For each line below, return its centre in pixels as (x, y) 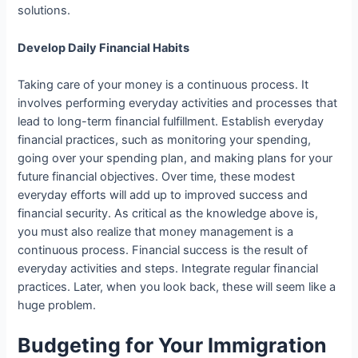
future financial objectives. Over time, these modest (157, 176)
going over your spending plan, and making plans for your (175, 158)
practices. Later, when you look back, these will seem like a (177, 286)
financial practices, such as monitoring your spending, (165, 139)
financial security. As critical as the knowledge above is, (168, 213)
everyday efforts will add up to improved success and (163, 195)
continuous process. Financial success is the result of (163, 250)
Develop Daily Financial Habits (104, 48)
